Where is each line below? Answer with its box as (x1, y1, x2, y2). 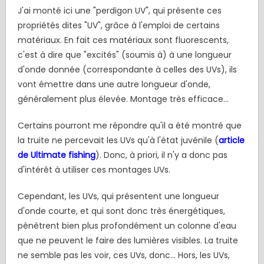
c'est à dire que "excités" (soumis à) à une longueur (17, 49, 232, 61)
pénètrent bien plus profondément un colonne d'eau (17, 220, 236, 232)
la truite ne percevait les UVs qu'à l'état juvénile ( (17, 134, 219, 147)
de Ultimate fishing (17, 149, 95, 161)
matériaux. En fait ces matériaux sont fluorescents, (17, 34, 229, 47)
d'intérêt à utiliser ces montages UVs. (17, 164, 170, 176)
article (218, 134, 245, 147)
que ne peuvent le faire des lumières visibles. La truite (17, 235, 238, 247)
